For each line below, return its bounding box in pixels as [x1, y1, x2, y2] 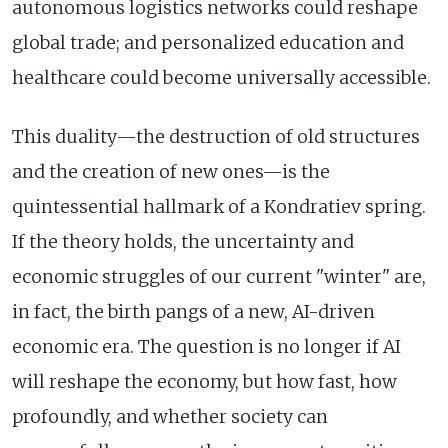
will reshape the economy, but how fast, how [12, 370, 397, 393]
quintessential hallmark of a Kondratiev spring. [12, 195, 426, 218]
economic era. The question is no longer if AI [12, 335, 401, 358]
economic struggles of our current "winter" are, [12, 265, 426, 288]
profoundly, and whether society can [12, 405, 328, 428]
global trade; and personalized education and [12, 31, 404, 54]
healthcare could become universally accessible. [12, 66, 431, 89]
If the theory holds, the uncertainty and [12, 230, 354, 253]
